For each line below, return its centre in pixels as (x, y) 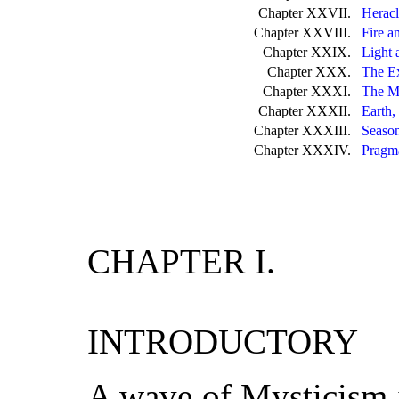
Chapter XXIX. (310, 53)
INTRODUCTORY (223, 342)
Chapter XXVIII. (305, 33)
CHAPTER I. (181, 262)
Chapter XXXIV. (305, 151)
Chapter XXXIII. (305, 131)
